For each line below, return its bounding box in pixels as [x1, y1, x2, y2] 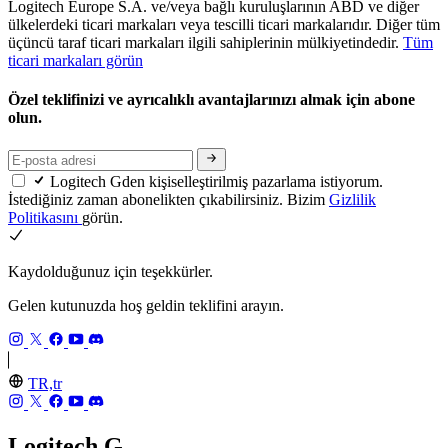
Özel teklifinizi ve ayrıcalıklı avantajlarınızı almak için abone [8, 91, 415, 109]
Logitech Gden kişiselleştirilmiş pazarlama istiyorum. [50, 172, 383, 190]
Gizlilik [329, 190, 376, 208]
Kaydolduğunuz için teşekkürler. [8, 262, 213, 280]
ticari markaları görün [8, 51, 143, 69]
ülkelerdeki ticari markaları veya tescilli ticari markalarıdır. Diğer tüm [8, 15, 440, 33]
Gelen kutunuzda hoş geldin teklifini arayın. [8, 296, 284, 314]
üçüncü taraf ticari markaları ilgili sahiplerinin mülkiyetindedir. [8, 33, 403, 51]
